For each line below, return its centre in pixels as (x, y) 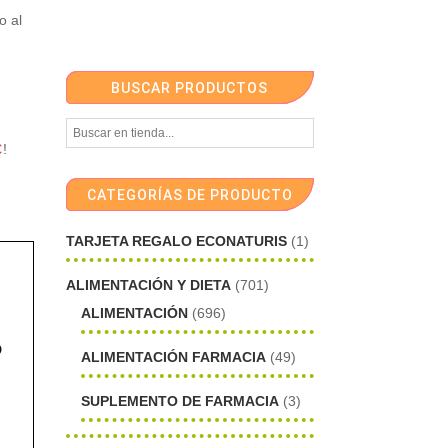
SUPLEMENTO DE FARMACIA (180, 400)
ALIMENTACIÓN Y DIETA (149, 285)
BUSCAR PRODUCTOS (190, 88)
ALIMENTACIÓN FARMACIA (174, 356)
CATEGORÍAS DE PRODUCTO (189, 195)
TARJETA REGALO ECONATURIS (177, 241)
